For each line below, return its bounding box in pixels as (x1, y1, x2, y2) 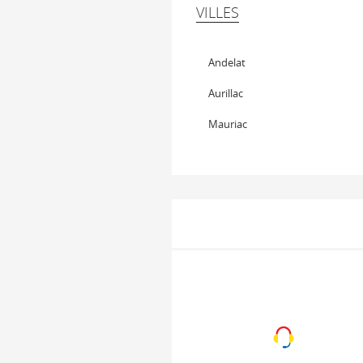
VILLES (196, 2, 239, 22)
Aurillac (208, 86, 243, 100)
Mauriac (208, 117, 247, 131)
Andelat (208, 55, 246, 70)
